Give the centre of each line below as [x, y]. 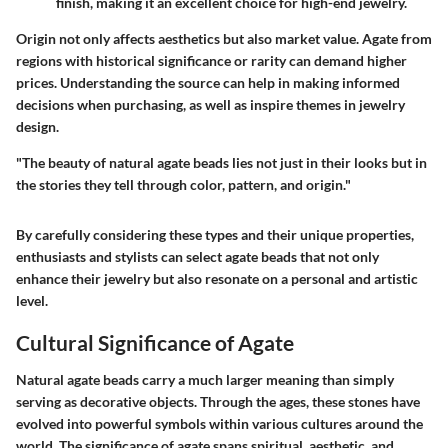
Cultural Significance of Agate [155, 342]
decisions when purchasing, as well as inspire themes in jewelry [210, 104]
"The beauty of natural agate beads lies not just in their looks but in [221, 162]
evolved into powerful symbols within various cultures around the [219, 423]
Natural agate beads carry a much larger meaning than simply [205, 379]
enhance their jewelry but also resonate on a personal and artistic [217, 278]
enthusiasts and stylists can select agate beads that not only [197, 256]
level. [32, 300]
